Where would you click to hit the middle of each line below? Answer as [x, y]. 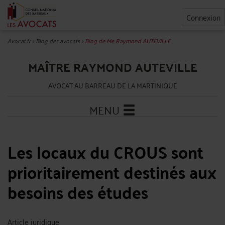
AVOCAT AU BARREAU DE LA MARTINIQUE [113, 85]
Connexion [203, 17]
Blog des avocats [58, 40]
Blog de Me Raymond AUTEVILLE [128, 40]
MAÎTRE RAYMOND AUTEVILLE [113, 67]
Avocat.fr [19, 40]
